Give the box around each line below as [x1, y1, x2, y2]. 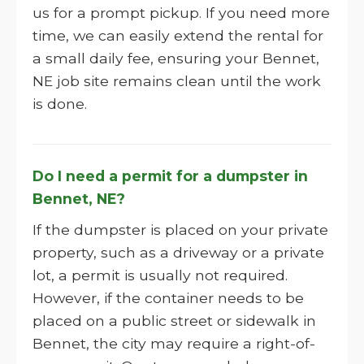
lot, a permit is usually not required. [32, 266, 288, 284]
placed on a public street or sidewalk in [32, 312, 316, 329]
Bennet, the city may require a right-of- [32, 335, 315, 352]
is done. [32, 95, 87, 112]
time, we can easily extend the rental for [32, 27, 323, 44]
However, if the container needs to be [32, 289, 304, 306]
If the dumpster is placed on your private [32, 221, 328, 238]
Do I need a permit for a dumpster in [32, 167, 308, 184]
